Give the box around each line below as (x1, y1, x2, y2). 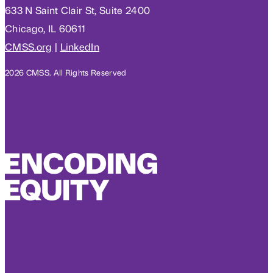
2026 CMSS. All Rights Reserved (5, 67, 127, 78)
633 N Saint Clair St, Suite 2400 (5, 2, 151, 16)
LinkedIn (60, 39, 100, 53)
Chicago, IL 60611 (5, 21, 86, 35)
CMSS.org (5, 39, 52, 53)
